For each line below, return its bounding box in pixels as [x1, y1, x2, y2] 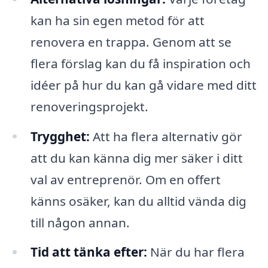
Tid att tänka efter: [30, 243, 147, 261]
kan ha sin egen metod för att [30, 11, 205, 29]
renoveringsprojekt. [30, 98, 148, 115]
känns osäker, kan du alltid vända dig [30, 192, 246, 209]
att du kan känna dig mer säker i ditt [30, 149, 243, 166]
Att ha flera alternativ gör [89, 127, 242, 145]
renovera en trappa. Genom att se [30, 33, 232, 50]
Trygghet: [30, 127, 90, 145]
